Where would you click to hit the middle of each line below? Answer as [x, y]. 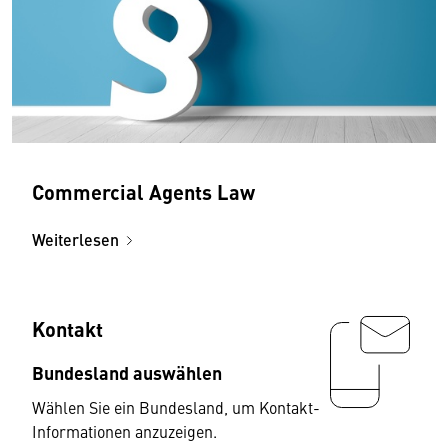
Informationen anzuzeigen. [124, 431]
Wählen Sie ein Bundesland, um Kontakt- [176, 407]
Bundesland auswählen [127, 372]
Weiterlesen [75, 239]
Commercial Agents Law [143, 191]
